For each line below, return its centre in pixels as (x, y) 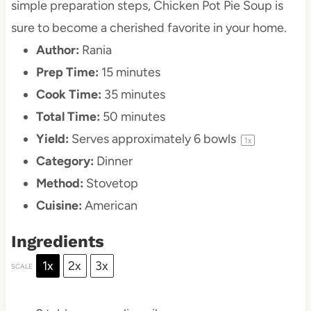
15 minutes (131, 73)
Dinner (114, 161)
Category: (65, 161)
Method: (59, 184)
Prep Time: (67, 73)
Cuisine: (59, 206)
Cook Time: (68, 95)
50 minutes (134, 117)
